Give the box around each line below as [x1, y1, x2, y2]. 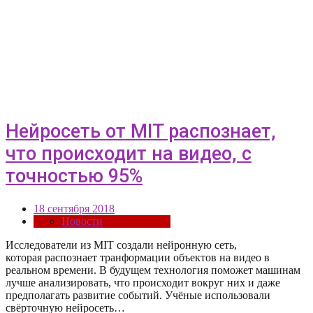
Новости [61, 215, 103, 228]
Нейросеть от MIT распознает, [6, 119, 276, 143]
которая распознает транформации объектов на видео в [6, 252, 270, 264]
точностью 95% [6, 164, 143, 187]
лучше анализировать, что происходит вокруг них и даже [6, 277, 280, 289]
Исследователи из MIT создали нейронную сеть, [6, 239, 237, 252]
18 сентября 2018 [34, 203, 115, 215]
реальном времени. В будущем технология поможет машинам [6, 264, 300, 277]
